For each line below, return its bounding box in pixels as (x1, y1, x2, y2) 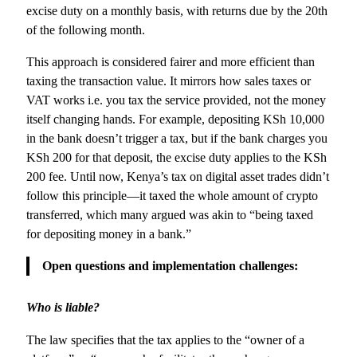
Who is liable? (26, 300, 100, 315)
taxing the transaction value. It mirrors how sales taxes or (26, 74, 312, 88)
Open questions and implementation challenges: (42, 259, 299, 273)
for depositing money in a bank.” (26, 227, 192, 241)
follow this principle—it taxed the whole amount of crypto (26, 189, 319, 202)
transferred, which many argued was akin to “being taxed (26, 208, 314, 222)
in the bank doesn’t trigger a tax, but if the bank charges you (26, 131, 328, 145)
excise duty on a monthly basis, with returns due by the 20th (26, 3, 328, 18)
